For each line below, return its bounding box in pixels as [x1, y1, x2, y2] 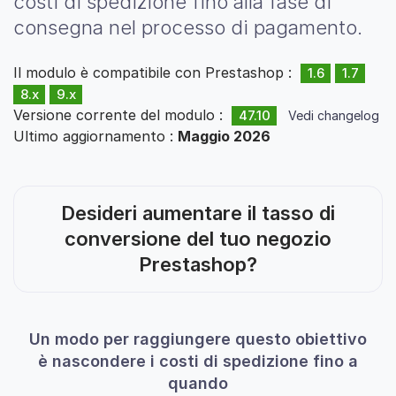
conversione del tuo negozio [65, 227, 331, 251]
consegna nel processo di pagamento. [13, 16, 362, 40]
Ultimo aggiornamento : [13, 127, 178, 146]
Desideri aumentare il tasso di [61, 202, 335, 225]
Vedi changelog [288, 108, 379, 124]
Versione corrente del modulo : [13, 106, 232, 125]
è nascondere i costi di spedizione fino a [38, 352, 358, 371]
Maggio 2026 [178, 127, 270, 146]
